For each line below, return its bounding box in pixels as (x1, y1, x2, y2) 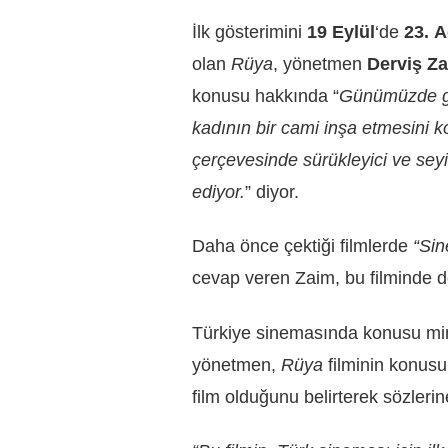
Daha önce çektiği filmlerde (192, 236, 413, 257)
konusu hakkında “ (192, 85, 339, 106)
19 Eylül (307, 21, 375, 42)
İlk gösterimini (192, 21, 307, 42)
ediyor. (192, 181, 245, 202)
